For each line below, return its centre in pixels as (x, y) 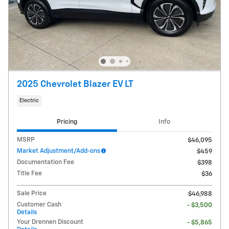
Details (27, 212)
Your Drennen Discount (50, 222)
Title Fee (29, 173)
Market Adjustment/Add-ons (59, 151)
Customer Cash (39, 204)
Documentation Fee (45, 162)
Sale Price (32, 193)
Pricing (67, 122)
